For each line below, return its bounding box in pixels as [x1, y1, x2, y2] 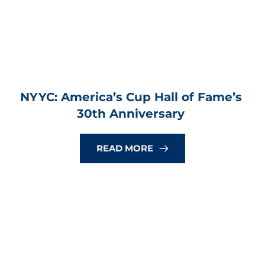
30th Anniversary [77, 106, 185, 121]
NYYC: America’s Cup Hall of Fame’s [20, 90, 242, 105]
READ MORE [96, 143, 153, 154]
